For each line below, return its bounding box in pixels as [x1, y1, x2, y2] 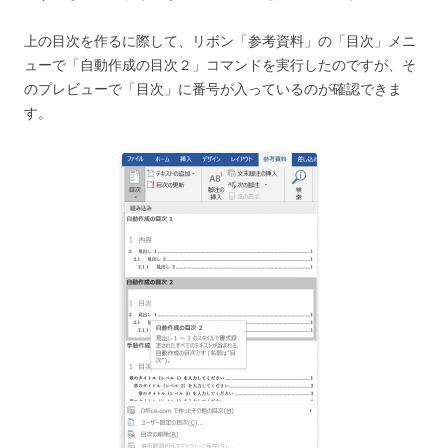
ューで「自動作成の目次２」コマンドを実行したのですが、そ [24, 55, 416, 75]
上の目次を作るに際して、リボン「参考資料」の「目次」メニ [24, 31, 416, 51]
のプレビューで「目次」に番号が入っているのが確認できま [24, 79, 402, 99]
